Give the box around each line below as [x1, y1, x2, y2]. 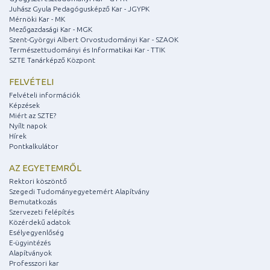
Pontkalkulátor [9, 142, 58, 151]
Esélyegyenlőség [9, 228, 64, 237]
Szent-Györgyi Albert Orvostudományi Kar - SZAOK [9, 36, 178, 44]
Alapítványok [9, 249, 52, 257]
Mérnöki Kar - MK [9, 15, 65, 24]
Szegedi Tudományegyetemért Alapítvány [9, 187, 149, 196]
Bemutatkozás [9, 198, 57, 206]
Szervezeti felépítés [9, 208, 74, 216]
